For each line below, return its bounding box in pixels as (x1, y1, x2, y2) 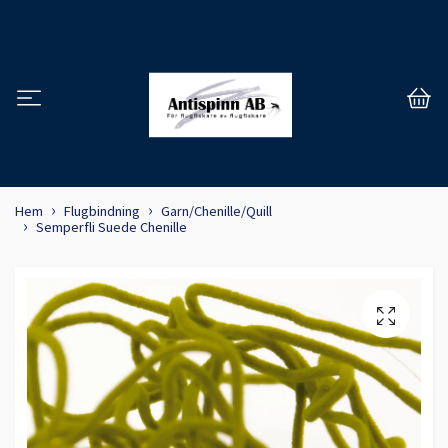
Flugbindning (64, 202, 140, 221)
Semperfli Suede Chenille (36, 218, 187, 237)
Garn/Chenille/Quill (161, 202, 272, 221)
